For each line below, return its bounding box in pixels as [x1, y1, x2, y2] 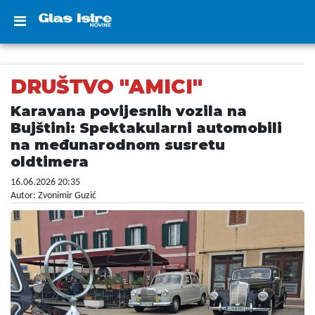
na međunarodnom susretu [11, 136, 225, 153]
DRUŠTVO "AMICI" [11, 75, 202, 98]
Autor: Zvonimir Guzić [11, 191, 96, 201]
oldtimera [11, 153, 89, 170]
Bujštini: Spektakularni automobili [11, 120, 282, 136]
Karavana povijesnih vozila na [11, 103, 247, 120]
